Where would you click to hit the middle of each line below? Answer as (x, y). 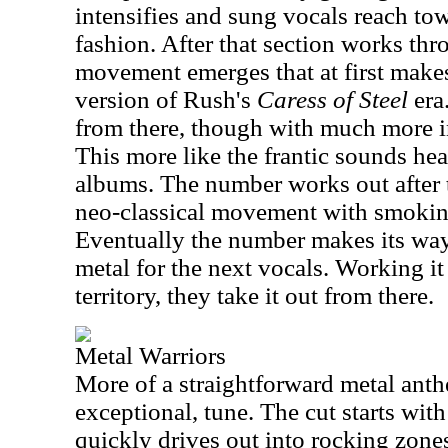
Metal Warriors (150, 355)
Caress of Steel (332, 99)
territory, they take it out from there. (254, 295)
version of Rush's (166, 99)
